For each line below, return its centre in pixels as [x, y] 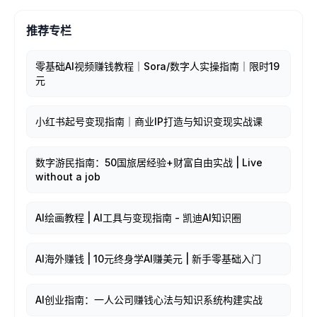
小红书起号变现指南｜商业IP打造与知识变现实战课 [149, 121]
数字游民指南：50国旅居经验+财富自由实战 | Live [149, 162]
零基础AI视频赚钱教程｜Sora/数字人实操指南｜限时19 [157, 66]
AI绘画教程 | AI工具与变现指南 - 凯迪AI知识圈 [138, 218]
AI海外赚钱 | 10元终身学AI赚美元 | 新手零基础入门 [148, 259]
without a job [68, 177]
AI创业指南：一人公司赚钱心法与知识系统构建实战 [149, 300]
